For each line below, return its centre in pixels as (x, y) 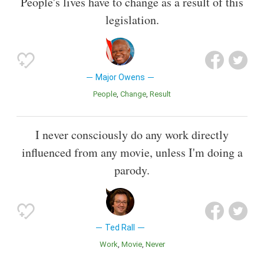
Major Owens (120, 77)
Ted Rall (120, 228)
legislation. (132, 19)
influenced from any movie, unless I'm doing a (132, 153)
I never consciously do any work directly (132, 135)
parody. (132, 170)
